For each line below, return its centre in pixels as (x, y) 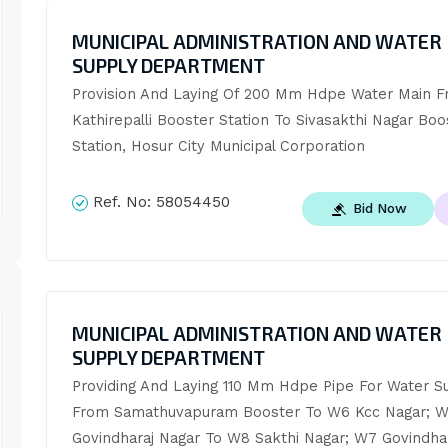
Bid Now (380, 208)
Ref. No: (121, 201)
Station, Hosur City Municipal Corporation (218, 145)
